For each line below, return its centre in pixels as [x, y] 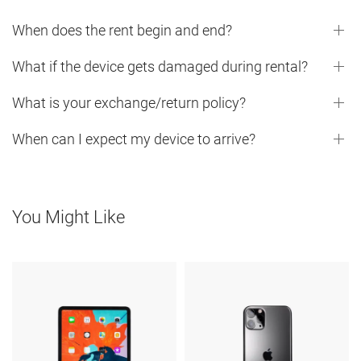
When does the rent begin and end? [122, 30]
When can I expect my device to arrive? [134, 139]
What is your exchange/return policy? [129, 103]
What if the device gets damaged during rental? [160, 66]
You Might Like [68, 218]
